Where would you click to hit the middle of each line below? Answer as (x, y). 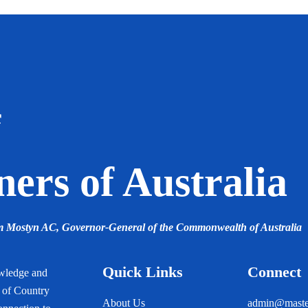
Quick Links (142, 272)
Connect (275, 272)
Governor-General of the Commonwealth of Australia (182, 227)
